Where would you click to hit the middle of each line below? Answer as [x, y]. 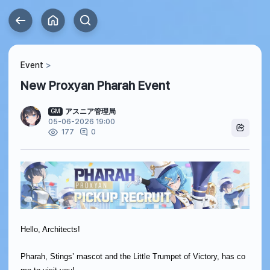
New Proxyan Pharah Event [95, 86]
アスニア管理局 [90, 111]
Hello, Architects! [50, 230]
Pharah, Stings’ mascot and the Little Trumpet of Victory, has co [133, 257]
